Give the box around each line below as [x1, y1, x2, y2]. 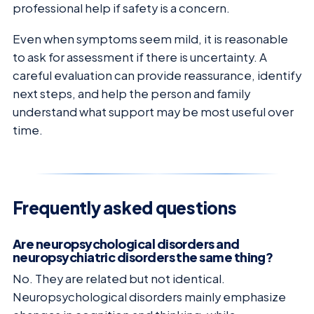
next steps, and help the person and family [13, 86, 250, 102]
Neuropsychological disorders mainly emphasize [13, 289, 286, 304]
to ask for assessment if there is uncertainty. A [13, 50, 267, 65]
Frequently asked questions [13, 197, 237, 219]
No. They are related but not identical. [13, 271, 225, 286]
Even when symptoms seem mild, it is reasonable [13, 32, 288, 47]
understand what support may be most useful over [13, 104, 294, 120]
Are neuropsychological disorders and [13, 235, 240, 252]
